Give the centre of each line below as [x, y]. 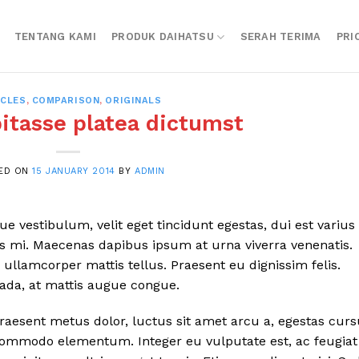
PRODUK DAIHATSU [163, 36]
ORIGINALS [133, 101]
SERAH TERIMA [280, 36]
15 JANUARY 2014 [74, 171]
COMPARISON [66, 101]
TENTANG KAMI [55, 36]
